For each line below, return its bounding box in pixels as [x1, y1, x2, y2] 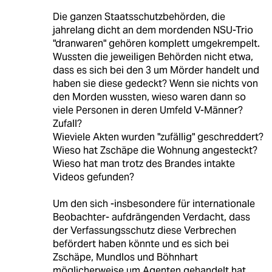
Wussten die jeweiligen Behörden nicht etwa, [52, 50, 253, 63]
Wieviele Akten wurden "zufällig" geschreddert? [52, 130, 263, 143]
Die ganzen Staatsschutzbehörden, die [52, 10, 225, 23]
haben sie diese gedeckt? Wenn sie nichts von [52, 76, 258, 90]
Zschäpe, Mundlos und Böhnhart [52, 250, 198, 263]
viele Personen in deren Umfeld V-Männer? [52, 103, 243, 117]
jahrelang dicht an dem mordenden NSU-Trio [52, 23, 253, 36]
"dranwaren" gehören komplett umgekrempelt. [52, 36, 260, 50]
